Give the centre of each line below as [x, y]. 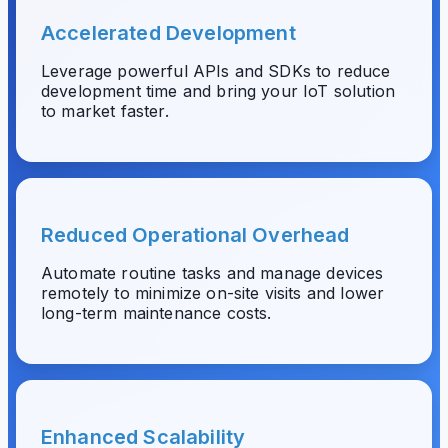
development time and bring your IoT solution [218, 91]
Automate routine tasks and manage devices [212, 273]
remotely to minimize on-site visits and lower [213, 293]
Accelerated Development [168, 33]
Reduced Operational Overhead [195, 235]
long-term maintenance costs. [156, 313]
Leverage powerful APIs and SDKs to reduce [216, 71]
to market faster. [105, 111]
